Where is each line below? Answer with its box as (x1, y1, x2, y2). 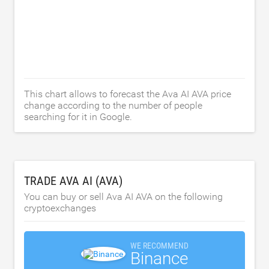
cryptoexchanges (24, 202, 96, 214)
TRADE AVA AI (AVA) (24, 174, 122, 188)
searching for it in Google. (24, 111, 132, 122)
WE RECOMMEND (130, 241, 189, 250)
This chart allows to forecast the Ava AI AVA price (24, 88, 231, 100)
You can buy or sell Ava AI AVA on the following (24, 191, 223, 202)
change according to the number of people (24, 100, 202, 111)
